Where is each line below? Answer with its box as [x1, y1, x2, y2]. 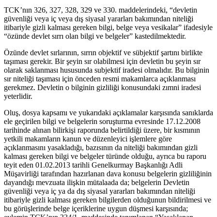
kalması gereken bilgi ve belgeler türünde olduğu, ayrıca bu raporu [4, 152, 206, 161]
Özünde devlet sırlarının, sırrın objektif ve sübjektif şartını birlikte [4, 48, 202, 57]
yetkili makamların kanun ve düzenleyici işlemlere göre [4, 135, 172, 143]
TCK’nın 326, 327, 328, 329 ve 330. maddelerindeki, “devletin [4, 6, 197, 15]
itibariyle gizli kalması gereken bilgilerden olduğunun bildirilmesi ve [4, 196, 211, 204]
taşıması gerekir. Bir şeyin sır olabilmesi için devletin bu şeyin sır [4, 57, 201, 66]
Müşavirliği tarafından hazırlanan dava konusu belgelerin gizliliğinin [4, 170, 212, 178]
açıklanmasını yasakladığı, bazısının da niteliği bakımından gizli [4, 143, 198, 152]
